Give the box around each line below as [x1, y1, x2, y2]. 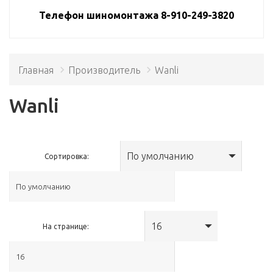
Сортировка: [44, 152, 90, 160]
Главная [18, 64, 54, 76]
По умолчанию [127, 150, 194, 161]
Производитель [68, 64, 140, 76]
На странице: [43, 222, 90, 230]
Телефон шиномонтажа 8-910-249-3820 [39, 10, 234, 21]
